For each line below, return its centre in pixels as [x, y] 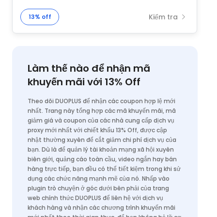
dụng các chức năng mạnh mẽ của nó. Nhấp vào [99, 178]
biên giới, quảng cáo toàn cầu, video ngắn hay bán [102, 159]
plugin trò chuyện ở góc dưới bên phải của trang [98, 188]
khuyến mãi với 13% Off [84, 82]
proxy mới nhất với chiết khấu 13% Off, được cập [97, 130]
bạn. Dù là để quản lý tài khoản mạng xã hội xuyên [101, 149]
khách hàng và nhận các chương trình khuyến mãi [101, 208]
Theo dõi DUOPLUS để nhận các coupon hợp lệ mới [101, 101]
